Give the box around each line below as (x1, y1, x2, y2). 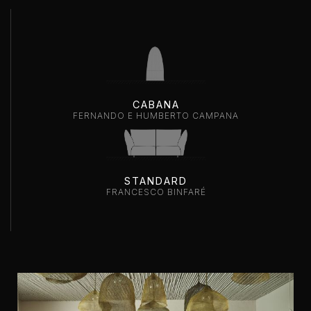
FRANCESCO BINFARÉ (106, 187, 206, 197)
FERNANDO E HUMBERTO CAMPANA (73, 110, 239, 121)
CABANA (132, 99, 180, 110)
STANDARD (124, 175, 187, 187)
